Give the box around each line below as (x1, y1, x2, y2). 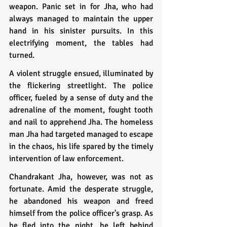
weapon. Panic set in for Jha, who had (9, 1, 153, 12)
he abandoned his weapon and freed (9, 196, 153, 206)
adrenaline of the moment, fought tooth (9, 104, 153, 115)
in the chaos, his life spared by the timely (9, 141, 153, 152)
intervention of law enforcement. (9, 153, 124, 164)
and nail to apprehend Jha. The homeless (9, 117, 153, 127)
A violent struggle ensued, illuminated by (9, 68, 153, 79)
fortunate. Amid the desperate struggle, (9, 183, 153, 194)
